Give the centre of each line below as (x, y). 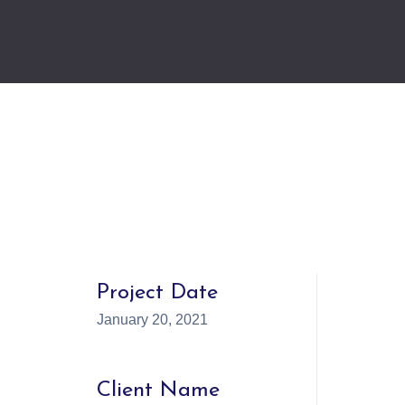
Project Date (157, 293)
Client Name (158, 391)
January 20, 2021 (152, 320)
